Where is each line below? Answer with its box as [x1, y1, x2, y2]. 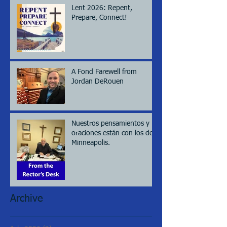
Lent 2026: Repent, [71, 5, 132, 12]
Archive [10, 194, 43, 204]
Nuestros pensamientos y [71, 120, 149, 127]
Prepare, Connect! [71, 14, 127, 21]
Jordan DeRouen [71, 78, 124, 85]
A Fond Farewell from [71, 68, 137, 75]
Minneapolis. [71, 139, 110, 146]
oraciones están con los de [71, 130, 153, 137]
